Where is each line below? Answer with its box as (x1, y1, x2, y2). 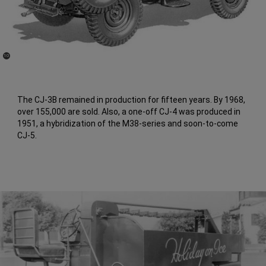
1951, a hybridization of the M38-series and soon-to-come (17, 119, 239, 129)
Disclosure (3, 57, 24, 63)
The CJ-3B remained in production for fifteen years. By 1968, (17, 95, 246, 105)
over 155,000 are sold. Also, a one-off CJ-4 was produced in (17, 107, 241, 117)
